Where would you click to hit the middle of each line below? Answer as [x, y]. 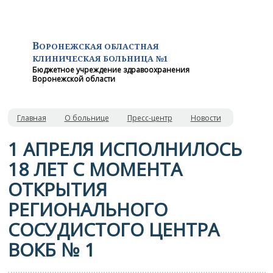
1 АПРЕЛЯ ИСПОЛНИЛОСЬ [125, 149]
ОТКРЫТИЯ [57, 189]
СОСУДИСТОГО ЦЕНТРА [113, 229]
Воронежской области [73, 79]
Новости [206, 118]
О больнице [87, 118]
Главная [31, 118]
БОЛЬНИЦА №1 [135, 58]
